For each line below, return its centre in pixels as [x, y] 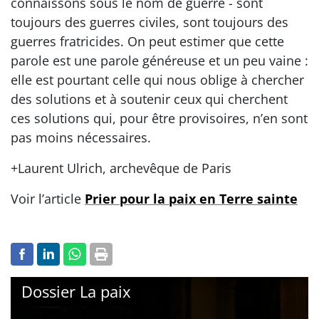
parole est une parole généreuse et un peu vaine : [159, 60]
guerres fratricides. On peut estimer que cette [147, 41]
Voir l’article [48, 198]
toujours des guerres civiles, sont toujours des [150, 22]
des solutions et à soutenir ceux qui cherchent [149, 99]
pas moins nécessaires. [81, 137]
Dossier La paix [76, 291]
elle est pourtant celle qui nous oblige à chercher [157, 79]
